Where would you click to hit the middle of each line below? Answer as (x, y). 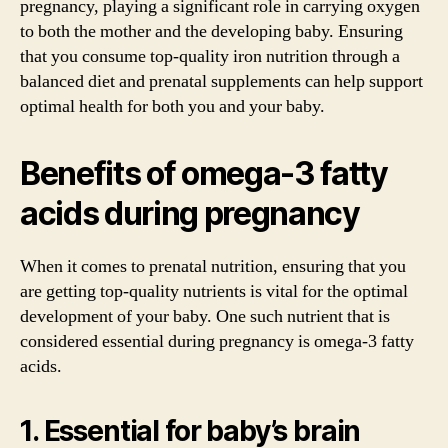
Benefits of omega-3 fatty (204, 173)
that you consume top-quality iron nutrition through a (210, 56)
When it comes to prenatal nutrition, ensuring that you (213, 266)
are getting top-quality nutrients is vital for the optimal (214, 291)
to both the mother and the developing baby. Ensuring (211, 31)
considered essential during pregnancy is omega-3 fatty (217, 341)
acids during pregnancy (190, 213)
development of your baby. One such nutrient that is (205, 316)
